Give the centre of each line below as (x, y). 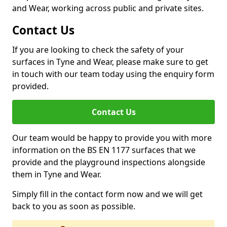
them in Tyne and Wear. (57, 174)
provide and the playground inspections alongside (109, 162)
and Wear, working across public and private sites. (108, 8)
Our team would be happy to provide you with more (112, 138)
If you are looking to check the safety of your (98, 50)
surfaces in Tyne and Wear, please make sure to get (110, 62)
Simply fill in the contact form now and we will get (107, 194)
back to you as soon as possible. (74, 206)
